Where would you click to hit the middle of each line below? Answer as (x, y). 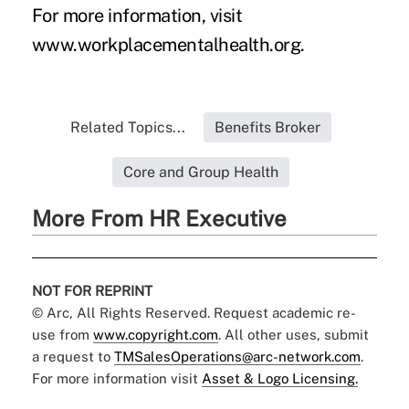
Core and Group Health (200, 172)
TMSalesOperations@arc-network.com (237, 356)
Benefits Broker (267, 127)
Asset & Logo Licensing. (279, 378)
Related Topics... (127, 127)
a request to (73, 356)
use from (62, 334)
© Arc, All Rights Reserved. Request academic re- (194, 312)
